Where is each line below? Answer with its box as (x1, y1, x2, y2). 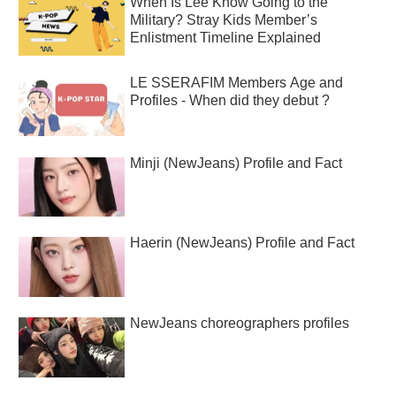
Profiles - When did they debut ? (130, 92, 331, 108)
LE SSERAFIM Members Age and (130, 74, 344, 90)
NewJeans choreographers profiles (130, 316, 350, 331)
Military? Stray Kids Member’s (130, 11, 318, 27)
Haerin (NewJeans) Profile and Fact (130, 235, 355, 251)
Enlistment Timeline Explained (130, 29, 322, 45)
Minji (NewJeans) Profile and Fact (130, 155, 343, 171)
